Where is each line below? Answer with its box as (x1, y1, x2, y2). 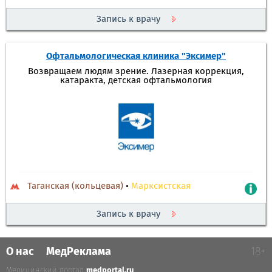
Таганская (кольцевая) (27, 181, 123, 191)
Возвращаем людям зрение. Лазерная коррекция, (28, 66, 244, 76)
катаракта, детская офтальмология (60, 75, 212, 85)
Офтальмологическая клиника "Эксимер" (46, 51, 226, 61)
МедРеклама (46, 246, 111, 257)
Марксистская (131, 181, 191, 191)
